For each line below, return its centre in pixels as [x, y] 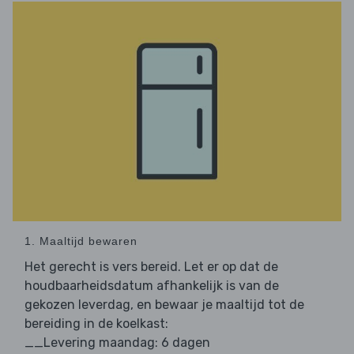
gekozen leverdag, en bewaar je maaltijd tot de [164, 304]
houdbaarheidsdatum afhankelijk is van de [152, 285]
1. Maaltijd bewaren [81, 241]
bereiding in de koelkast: [96, 323]
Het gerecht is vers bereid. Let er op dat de [151, 266]
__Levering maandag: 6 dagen [117, 342]
